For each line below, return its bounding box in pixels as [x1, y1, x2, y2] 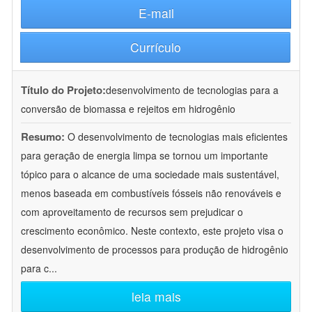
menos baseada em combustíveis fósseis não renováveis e [21, 186, 281, 201]
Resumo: [21, 129, 65, 145]
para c [21, 261, 49, 276]
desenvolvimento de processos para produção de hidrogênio [21, 242, 288, 257]
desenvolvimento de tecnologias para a [106, 83, 279, 97]
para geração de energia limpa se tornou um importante [21, 148, 268, 163]
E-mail [138, 4, 174, 22]
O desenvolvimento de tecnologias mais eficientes [68, 130, 288, 144]
